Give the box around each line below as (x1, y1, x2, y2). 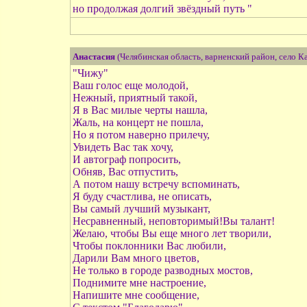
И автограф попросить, (72, 153, 181, 165)
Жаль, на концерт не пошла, (72, 116, 204, 128)
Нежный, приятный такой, (72, 92, 197, 103)
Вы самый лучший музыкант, (72, 203, 210, 214)
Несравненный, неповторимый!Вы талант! (72, 215, 275, 227)
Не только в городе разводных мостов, (72, 265, 253, 276)
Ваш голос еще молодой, (72, 79, 188, 91)
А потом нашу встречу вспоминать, (72, 178, 240, 190)
